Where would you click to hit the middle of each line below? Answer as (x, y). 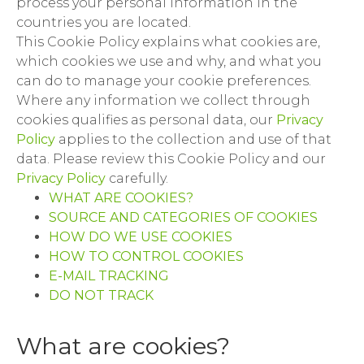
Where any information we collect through (163, 100)
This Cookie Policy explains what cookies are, (168, 42)
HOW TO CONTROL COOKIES (146, 256)
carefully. (139, 178)
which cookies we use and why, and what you (169, 61)
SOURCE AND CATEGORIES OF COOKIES (183, 217)
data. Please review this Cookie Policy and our (171, 159)
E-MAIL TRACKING (109, 276)
